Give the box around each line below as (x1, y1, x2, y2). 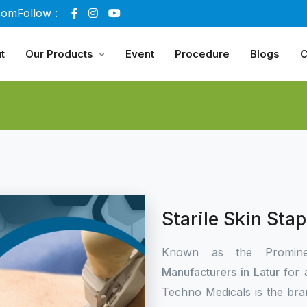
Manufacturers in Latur (162, 265, 284, 279)
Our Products (25, 47, 93, 60)
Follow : (17, 6, 58, 20)
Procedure (175, 47, 230, 60)
